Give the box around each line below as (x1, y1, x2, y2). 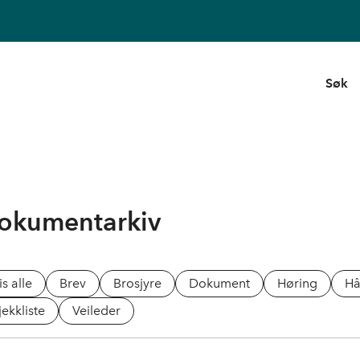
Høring (277, 276, 317, 292)
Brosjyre (113, 276, 162, 292)
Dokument (189, 276, 250, 292)
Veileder (72, 303, 121, 319)
